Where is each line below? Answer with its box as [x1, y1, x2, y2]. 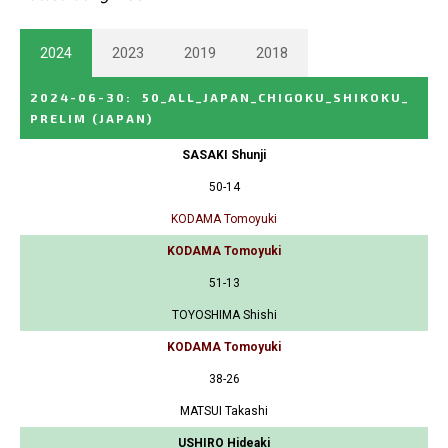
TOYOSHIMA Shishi [171, 307, 277, 322]
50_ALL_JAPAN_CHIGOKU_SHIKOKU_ [142, 89, 409, 104]
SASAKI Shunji [182, 147, 266, 162]
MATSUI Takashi [180, 403, 268, 418]
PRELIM [30, 110, 87, 125]
